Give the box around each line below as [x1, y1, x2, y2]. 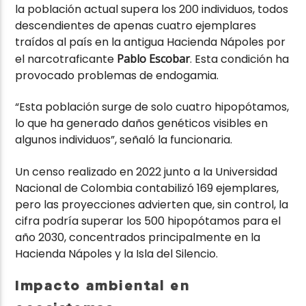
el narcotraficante [15, 51, 117, 68]
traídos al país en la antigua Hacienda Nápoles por [15, 34, 286, 51]
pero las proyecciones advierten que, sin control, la [15, 196, 289, 212]
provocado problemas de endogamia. [15, 68, 219, 84]
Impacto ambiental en [15, 277, 191, 295]
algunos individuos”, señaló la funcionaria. [15, 132, 233, 148]
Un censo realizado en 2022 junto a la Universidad [15, 163, 278, 180]
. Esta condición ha [190, 51, 290, 68]
